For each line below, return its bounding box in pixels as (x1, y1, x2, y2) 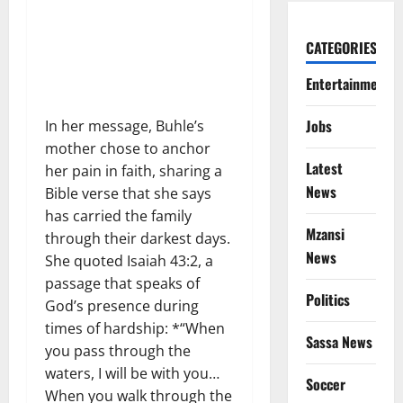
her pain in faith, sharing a (45, 160, 222, 181)
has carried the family (45, 205, 192, 226)
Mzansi (305, 222, 345, 245)
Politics (305, 288, 350, 310)
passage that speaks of (45, 273, 200, 293)
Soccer (305, 372, 345, 395)
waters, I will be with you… (45, 363, 219, 383)
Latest (305, 157, 343, 179)
